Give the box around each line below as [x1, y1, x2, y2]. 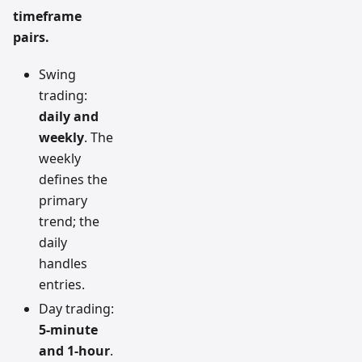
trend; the [39, 213, 99, 231]
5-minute [39, 321, 98, 339]
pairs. [13, 28, 49, 47]
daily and [39, 107, 99, 126]
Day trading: [39, 300, 114, 318]
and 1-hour [39, 342, 110, 360]
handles [39, 255, 87, 273]
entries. [39, 276, 85, 294]
